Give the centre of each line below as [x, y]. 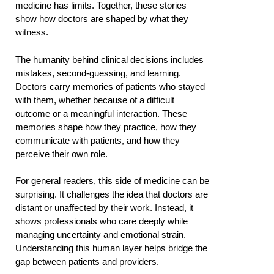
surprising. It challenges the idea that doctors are [112, 194]
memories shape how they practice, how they [106, 127]
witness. [32, 32]
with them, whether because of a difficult [95, 100]
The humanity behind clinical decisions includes [109, 59]
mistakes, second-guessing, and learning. [98, 73]
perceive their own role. [61, 154]
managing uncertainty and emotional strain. [101, 235]
